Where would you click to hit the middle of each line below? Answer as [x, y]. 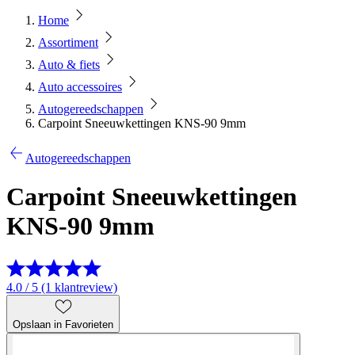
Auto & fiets [69, 65]
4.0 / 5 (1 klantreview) [62, 287]
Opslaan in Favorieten [63, 324]
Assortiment [68, 42]
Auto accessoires [80, 87]
